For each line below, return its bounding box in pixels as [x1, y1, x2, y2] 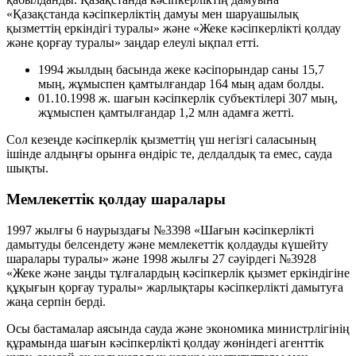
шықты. [6, 161, 48, 176]
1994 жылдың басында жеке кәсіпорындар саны [38, 63, 302, 77]
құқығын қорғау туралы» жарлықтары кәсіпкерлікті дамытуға [6, 280, 343, 294]
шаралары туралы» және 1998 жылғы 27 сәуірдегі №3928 [6, 251, 316, 265]
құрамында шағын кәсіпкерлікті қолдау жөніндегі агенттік [6, 335, 324, 350]
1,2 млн [179, 106, 219, 120]
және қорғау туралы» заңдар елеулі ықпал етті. [6, 36, 259, 50]
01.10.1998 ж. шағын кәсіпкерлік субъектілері [38, 91, 288, 106]
